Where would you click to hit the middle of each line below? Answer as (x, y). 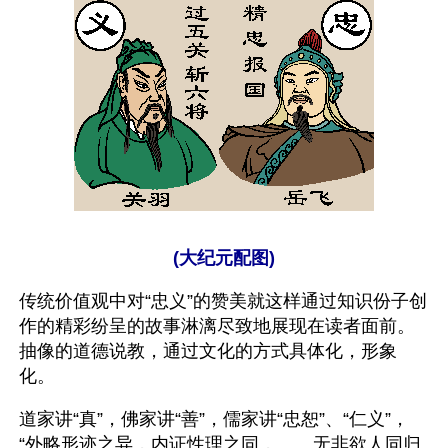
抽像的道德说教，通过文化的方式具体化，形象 (208, 351)
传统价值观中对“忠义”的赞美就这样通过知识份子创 (223, 301)
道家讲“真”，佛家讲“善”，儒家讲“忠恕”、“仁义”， (214, 419)
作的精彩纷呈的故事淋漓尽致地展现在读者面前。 (217, 326)
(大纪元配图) (224, 258)
